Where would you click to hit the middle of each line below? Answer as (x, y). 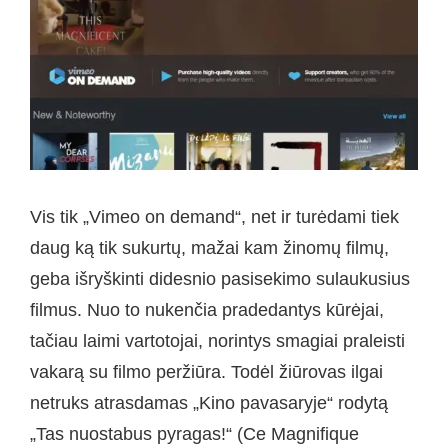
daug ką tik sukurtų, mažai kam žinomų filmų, (209, 247)
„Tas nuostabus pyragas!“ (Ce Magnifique (194, 433)
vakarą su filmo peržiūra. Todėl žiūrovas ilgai (206, 371)
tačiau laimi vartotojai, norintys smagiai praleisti (217, 340)
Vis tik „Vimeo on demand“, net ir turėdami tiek (214, 216)
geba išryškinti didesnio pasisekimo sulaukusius (220, 278)
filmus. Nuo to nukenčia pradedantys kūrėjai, (207, 309)
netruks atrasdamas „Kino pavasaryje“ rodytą (209, 402)
